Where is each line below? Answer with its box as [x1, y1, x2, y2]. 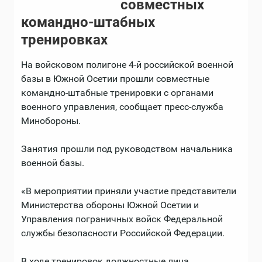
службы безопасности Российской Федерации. [21, 227, 225, 239]
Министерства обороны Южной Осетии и [21, 199, 199, 211]
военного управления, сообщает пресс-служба [21, 101, 223, 113]
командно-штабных [21, 14, 155, 31]
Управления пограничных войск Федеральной [21, 213, 223, 225]
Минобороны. [21, 115, 81, 127]
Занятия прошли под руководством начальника [21, 143, 233, 155]
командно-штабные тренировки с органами [21, 87, 213, 99]
